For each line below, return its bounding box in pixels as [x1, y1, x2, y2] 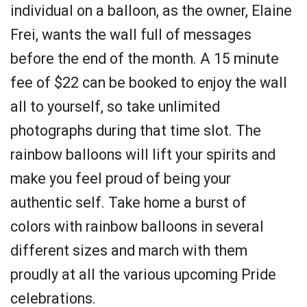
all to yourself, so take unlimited [10, 98, 220, 115]
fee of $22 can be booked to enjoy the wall [10, 74, 287, 91]
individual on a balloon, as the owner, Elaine [10, 2, 292, 19]
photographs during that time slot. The [10, 122, 261, 139]
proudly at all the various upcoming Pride [10, 266, 276, 283]
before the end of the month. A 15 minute [10, 50, 279, 67]
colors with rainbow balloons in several [10, 218, 264, 235]
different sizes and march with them [10, 242, 247, 259]
